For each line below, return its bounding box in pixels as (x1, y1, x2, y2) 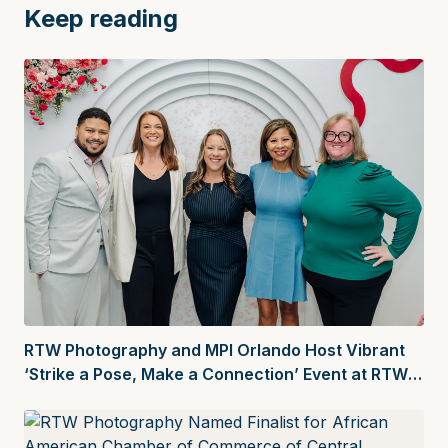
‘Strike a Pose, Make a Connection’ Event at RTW (24, 363, 408, 384)
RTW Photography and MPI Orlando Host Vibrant (24, 339, 405, 360)
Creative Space (24, 387, 146, 408)
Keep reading (24, 4, 178, 33)
